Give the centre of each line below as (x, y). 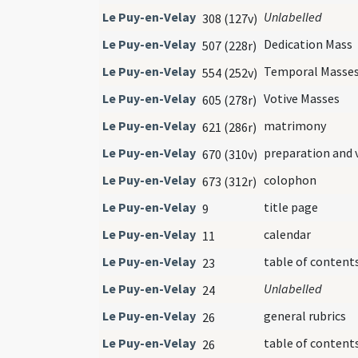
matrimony (295, 125)
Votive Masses (302, 98)
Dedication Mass (308, 44)
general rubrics (305, 315)
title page (291, 207)
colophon (290, 179)
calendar (287, 234)
